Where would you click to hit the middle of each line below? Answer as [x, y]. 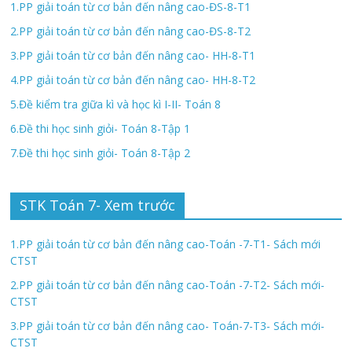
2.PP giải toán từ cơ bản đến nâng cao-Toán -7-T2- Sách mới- [168, 284]
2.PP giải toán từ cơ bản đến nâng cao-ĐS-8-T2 [131, 31]
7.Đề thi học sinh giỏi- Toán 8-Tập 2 [101, 152]
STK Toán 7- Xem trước [98, 205]
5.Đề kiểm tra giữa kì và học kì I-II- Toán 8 [116, 104]
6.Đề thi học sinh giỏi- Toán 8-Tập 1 [101, 128]
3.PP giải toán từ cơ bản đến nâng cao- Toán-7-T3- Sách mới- [168, 325]
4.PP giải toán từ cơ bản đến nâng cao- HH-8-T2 [133, 79]
